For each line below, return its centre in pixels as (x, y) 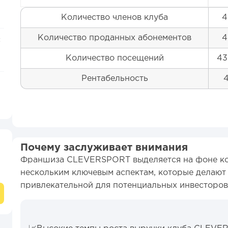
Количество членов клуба (115, 18)
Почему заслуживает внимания (104, 148)
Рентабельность (115, 79)
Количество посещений (115, 58)
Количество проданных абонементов (115, 38)
